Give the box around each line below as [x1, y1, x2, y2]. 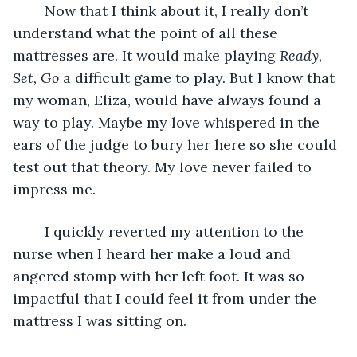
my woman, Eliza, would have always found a [13, 90, 325, 109]
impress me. [13, 179, 96, 198]
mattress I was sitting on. [13, 311, 186, 330]
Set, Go [13, 68, 59, 87]
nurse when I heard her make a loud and [13, 244, 295, 263]
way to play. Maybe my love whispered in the [13, 112, 324, 131]
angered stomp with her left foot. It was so [13, 266, 308, 285]
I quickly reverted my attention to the [29, 222, 45, 241]
